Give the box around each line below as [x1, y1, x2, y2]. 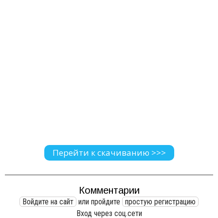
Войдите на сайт [22, 197, 73, 206]
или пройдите [76, 197, 122, 206]
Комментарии [78, 185, 140, 196]
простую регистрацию [125, 197, 196, 206]
